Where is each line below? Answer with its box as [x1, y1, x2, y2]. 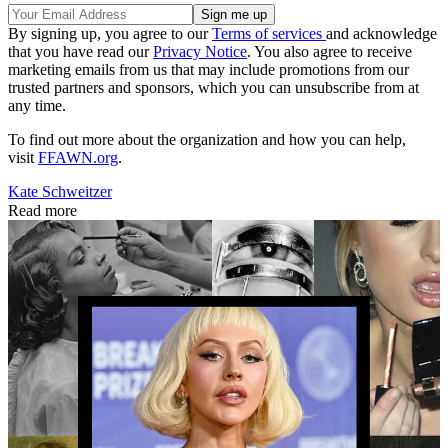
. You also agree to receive [247, 43, 412, 61]
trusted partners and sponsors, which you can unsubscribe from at [8, 79, 419, 97]
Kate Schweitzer [8, 183, 112, 201]
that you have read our [8, 43, 153, 61]
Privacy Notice [153, 43, 247, 61]
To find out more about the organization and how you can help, [8, 131, 406, 149]
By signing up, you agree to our [8, 25, 212, 43]
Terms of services [212, 25, 326, 43]
